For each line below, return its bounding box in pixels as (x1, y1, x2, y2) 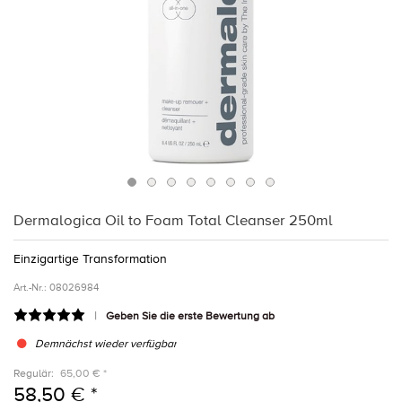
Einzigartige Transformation (13, 250, 167, 267)
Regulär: (13, 367, 54, 381)
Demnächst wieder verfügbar (35, 337, 178, 352)
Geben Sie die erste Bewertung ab (106, 309, 275, 323)
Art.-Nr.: (13, 280, 47, 293)
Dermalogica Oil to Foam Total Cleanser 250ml (13, 211, 333, 231)
